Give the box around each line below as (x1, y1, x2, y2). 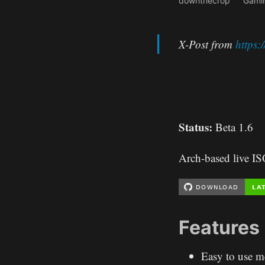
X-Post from (179, 37, 236, 52)
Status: (179, 119, 212, 135)
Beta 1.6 (212, 119, 253, 135)
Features (179, 216, 260, 240)
